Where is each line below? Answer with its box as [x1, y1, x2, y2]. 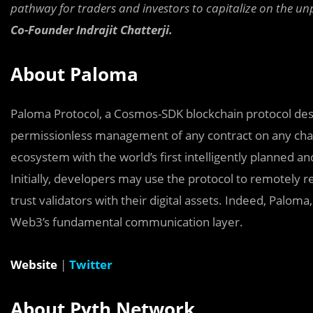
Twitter [69, 256, 112, 272]
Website [10, 256, 57, 272]
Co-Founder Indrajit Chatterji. [10, 21, 173, 38]
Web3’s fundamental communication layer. [10, 213, 243, 230]
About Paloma [10, 61, 138, 87]
